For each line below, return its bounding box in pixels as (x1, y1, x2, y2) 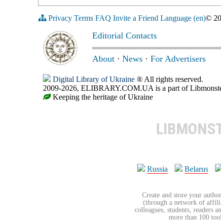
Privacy (48, 14, 72, 23)
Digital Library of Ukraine (53, 75, 135, 84)
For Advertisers (150, 54, 206, 64)
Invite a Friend (113, 14, 158, 23)
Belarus (184, 165, 208, 174)
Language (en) (160, 14, 206, 23)
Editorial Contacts (92, 31, 157, 41)
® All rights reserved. (135, 75, 203, 84)
